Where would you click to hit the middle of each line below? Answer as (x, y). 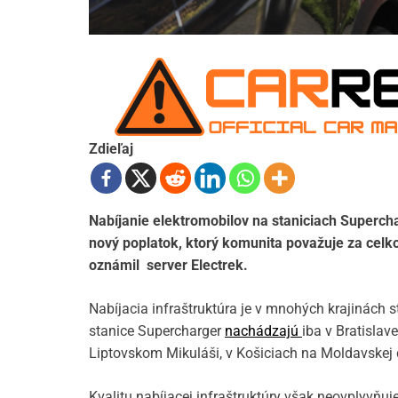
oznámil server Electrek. (168, 266)
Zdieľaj (111, 149)
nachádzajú (263, 331)
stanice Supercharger (157, 331)
